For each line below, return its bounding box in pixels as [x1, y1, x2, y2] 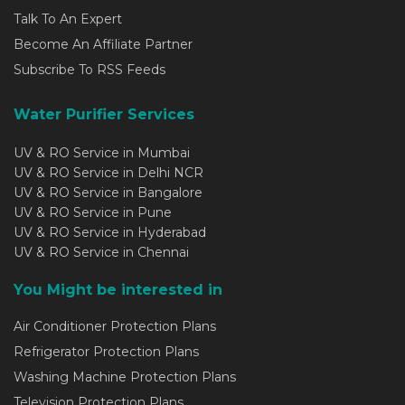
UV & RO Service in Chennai [14, 243, 189, 260]
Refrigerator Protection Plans [14, 343, 199, 360]
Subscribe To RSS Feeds [14, 61, 165, 78]
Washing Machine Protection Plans [14, 368, 236, 385]
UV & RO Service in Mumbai [14, 144, 190, 161]
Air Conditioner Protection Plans [14, 317, 216, 334]
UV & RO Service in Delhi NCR [14, 164, 203, 181]
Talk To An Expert [14, 10, 122, 27]
